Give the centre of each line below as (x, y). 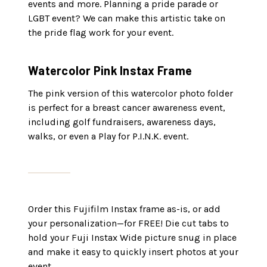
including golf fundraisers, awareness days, (122, 122)
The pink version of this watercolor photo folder (131, 94)
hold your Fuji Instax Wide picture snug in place (132, 238)
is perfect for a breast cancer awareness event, (127, 108)
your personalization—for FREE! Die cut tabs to (128, 223)
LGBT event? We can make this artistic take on (127, 18)
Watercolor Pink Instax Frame (110, 71)
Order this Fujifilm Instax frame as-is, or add (124, 209)
